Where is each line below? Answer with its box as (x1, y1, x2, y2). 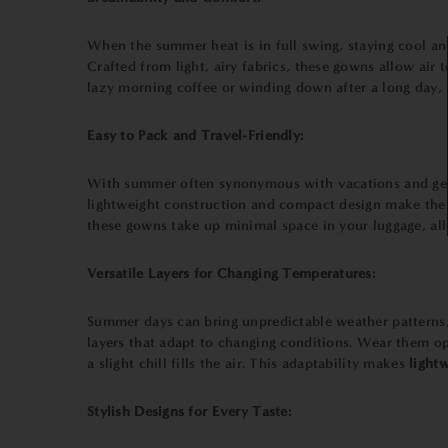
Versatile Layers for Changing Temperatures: (87, 265, 376, 282)
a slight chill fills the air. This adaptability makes (87, 355, 405, 372)
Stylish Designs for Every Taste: (87, 403, 291, 420)
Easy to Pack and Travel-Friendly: (87, 127, 304, 144)
